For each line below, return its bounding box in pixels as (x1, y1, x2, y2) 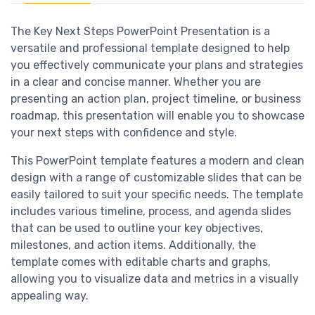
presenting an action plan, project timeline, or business (11, 92, 301, 106)
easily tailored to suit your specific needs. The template (11, 188, 303, 202)
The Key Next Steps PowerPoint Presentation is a (11, 25, 270, 39)
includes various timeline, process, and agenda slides (11, 205, 291, 219)
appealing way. (11, 289, 89, 303)
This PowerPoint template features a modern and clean (11, 154, 304, 168)
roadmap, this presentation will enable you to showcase (11, 109, 304, 123)
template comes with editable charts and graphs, (11, 255, 271, 269)
